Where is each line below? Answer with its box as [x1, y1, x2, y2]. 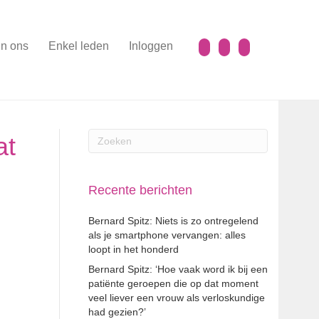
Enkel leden [48, 40, 109, 52]
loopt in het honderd [88, 244, 179, 255]
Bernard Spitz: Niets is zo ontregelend [88, 215, 258, 226]
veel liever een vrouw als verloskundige [88, 292, 265, 303]
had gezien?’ [88, 306, 146, 318]
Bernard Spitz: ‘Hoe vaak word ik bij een [88, 263, 268, 275]
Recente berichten [88, 183, 192, 197]
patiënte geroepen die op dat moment [88, 278, 258, 289]
